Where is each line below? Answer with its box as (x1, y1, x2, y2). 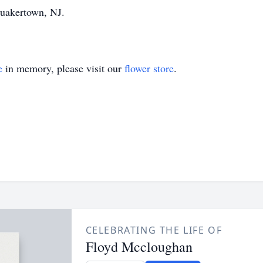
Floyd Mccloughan (85, 237, 193, 256)
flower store (124, 61, 174, 75)
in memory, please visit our (2, 61, 124, 75)
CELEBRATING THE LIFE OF (85, 224, 222, 237)
